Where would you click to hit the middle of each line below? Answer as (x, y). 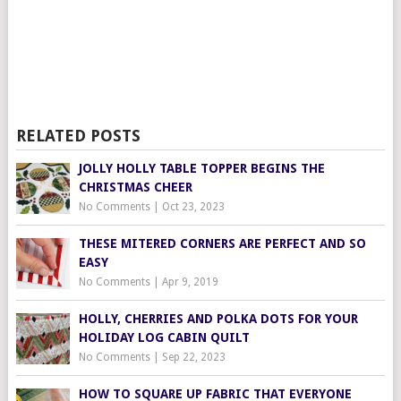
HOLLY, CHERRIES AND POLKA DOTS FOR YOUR (218, 318)
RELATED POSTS (78, 135)
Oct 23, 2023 (193, 206)
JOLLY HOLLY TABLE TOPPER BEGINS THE (201, 168)
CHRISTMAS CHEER (135, 187)
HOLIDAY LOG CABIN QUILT (164, 337)
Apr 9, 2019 (190, 282)
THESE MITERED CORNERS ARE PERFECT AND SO (222, 243)
